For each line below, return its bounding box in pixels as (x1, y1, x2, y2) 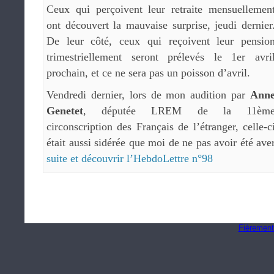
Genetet (46, 105, 83, 117)
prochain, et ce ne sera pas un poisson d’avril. (46, 67, 250, 79)
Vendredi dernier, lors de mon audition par (46, 89, 250, 101)
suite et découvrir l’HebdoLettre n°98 (46, 152, 213, 165)
